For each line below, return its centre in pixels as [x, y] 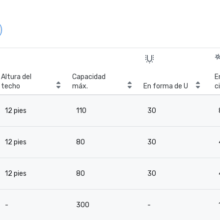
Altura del [16, 77]
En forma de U [166, 86]
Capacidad [89, 77]
